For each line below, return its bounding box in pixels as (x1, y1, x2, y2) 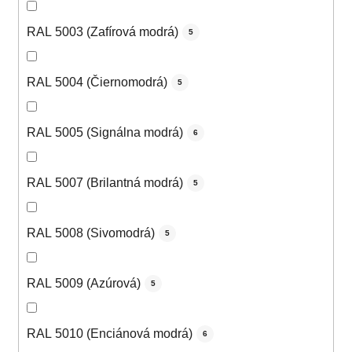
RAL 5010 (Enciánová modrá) (27, 327, 192, 341)
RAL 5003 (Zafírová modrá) (27, 25, 178, 39)
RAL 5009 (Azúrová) (27, 277, 141, 291)
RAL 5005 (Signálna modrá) (27, 126, 183, 140)
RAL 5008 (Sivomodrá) (27, 226, 155, 240)
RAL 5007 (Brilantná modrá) (27, 176, 183, 190)
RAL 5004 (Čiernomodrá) (27, 75, 167, 90)
